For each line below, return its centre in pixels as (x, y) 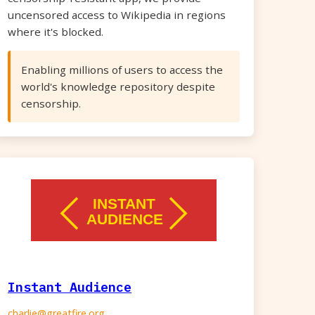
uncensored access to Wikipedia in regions (117, 15)
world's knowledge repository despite (118, 86)
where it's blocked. (56, 32)
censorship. (51, 103)
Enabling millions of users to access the (122, 70)
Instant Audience (70, 287)
